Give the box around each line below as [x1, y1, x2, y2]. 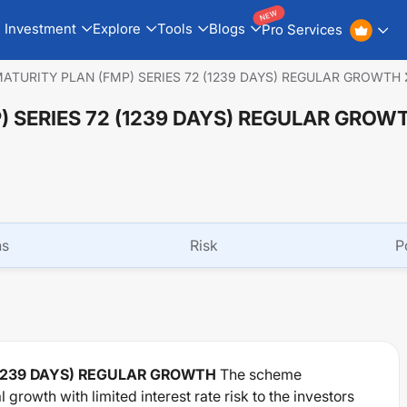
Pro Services [261, 21, 342, 38]
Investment [4, 19, 76, 37]
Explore [92, 19, 141, 37]
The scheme [220, 365, 302, 383]
